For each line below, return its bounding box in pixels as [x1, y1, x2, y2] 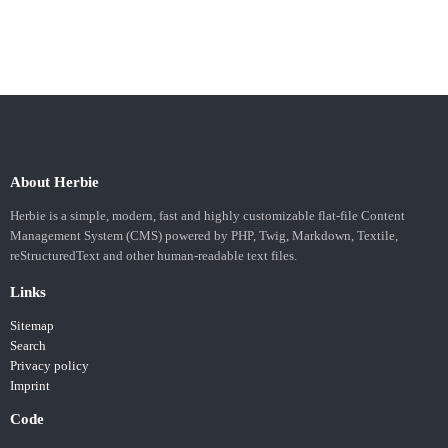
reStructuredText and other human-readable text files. [10, 249, 297, 264]
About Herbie [10, 174, 99, 191]
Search [10, 339, 46, 354]
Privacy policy [10, 359, 89, 374]
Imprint [10, 379, 50, 394]
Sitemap [10, 319, 54, 334]
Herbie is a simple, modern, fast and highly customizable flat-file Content [10, 209, 405, 224]
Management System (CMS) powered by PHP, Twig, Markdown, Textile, [10, 229, 398, 244]
